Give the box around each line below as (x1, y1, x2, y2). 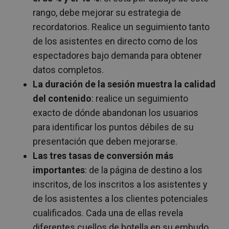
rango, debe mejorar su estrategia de (33, 7, 181, 18)
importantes (33, 164, 85, 175)
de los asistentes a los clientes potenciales (33, 193, 208, 204)
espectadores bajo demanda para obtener (33, 50, 202, 61)
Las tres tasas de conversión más (33, 150, 173, 161)
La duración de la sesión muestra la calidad (33, 78, 216, 89)
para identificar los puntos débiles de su (33, 121, 194, 132)
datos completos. (33, 64, 104, 75)
